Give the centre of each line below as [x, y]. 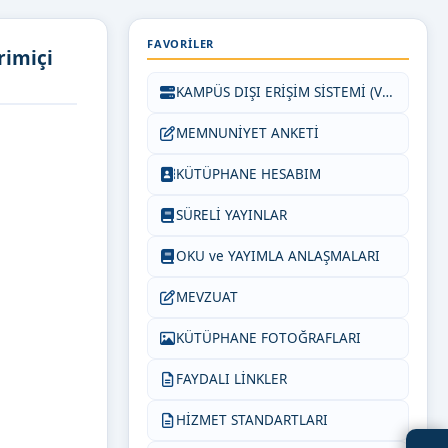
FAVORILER [181, 43]
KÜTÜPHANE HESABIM [248, 174]
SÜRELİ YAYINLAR [231, 215]
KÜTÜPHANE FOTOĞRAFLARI [268, 338]
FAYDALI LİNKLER [231, 379]
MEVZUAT [207, 297]
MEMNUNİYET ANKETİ [247, 133]
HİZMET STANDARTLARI [252, 420]
